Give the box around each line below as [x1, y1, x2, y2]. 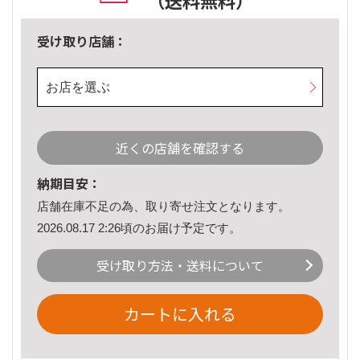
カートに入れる [124, 302, 236, 326]
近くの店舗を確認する [116, 138, 244, 158]
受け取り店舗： [37, 31, 127, 51]
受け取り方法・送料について [96, 256, 264, 276]
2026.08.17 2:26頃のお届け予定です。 [37, 220, 241, 235]
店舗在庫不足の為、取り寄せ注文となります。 [37, 199, 290, 214]
